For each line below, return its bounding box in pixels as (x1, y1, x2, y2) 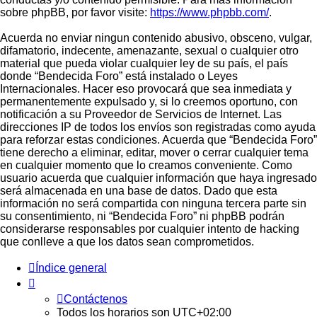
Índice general (35, 261, 107, 274)
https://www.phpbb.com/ (150, 6, 269, 18)
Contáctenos (64, 292, 127, 305)
